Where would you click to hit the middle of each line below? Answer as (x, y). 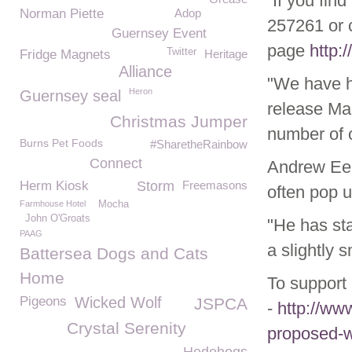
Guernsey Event (159, 33)
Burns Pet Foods (61, 143)
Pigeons (43, 301)
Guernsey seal (70, 96)
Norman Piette (62, 14)
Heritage (226, 54)
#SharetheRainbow (199, 144)
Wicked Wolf (118, 302)
